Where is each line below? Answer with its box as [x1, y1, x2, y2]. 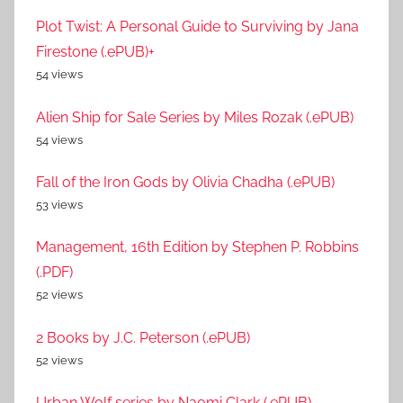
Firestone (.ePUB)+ [36, 43, 155, 61]
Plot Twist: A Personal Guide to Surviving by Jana [36, 18, 359, 36]
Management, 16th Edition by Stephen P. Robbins [36, 238, 359, 256]
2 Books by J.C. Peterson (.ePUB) [36, 328, 250, 346]
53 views [36, 197, 83, 211]
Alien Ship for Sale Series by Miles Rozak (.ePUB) [36, 108, 354, 126]
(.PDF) [36, 264, 73, 282]
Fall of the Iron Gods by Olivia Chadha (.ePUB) [36, 173, 335, 191]
